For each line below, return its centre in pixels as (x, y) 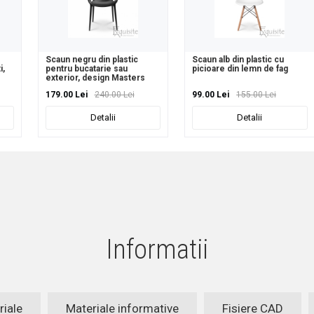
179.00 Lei (66, 95)
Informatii (157, 250)
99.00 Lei (211, 95)
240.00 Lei (114, 95)
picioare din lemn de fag (240, 69)
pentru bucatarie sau (86, 69)
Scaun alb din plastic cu (238, 60)
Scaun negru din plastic (91, 60)
